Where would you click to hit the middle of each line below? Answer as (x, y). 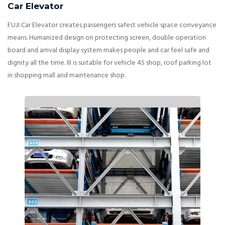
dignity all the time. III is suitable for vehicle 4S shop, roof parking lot (109, 63)
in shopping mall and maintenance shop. (67, 76)
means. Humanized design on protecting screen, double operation (107, 38)
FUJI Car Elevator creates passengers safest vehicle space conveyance (112, 26)
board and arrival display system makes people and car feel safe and (108, 51)
